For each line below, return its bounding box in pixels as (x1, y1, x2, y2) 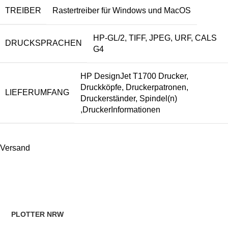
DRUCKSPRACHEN (5, 39, 82, 48)
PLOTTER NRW (11, 210, 64, 218)
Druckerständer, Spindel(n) (80, 94, 177, 103)
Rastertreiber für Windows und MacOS (52, 6, 191, 15)
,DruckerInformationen (80, 105, 160, 115)
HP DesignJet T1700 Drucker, (80, 72, 188, 81)
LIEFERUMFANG (5, 88, 69, 97)
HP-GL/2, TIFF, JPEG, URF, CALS (93, 34, 217, 43)
